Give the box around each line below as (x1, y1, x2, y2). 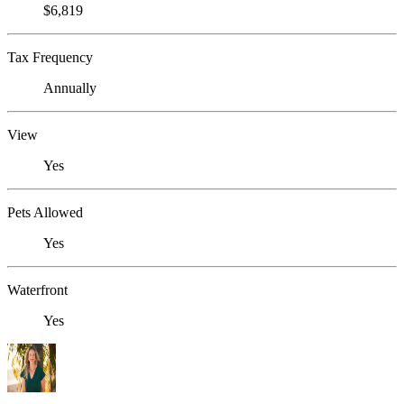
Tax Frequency (7, 50, 93, 66)
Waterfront (7, 282, 68, 298)
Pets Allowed (7, 205, 83, 221)
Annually (43, 80, 96, 96)
